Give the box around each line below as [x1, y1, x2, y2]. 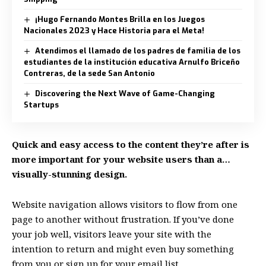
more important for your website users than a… [12, 153, 230, 166]
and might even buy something [95, 242, 234, 255]
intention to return [12, 242, 95, 255]
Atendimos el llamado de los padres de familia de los [34, 45, 240, 56]
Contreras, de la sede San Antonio [24, 68, 155, 78]
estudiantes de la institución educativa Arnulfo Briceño [24, 56, 240, 67]
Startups [24, 99, 59, 110]
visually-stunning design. [12, 168, 127, 180]
